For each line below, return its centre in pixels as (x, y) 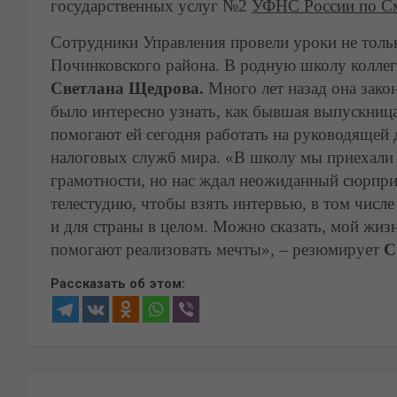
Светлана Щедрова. (129, 88)
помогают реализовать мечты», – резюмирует (217, 249)
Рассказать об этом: (118, 284)
